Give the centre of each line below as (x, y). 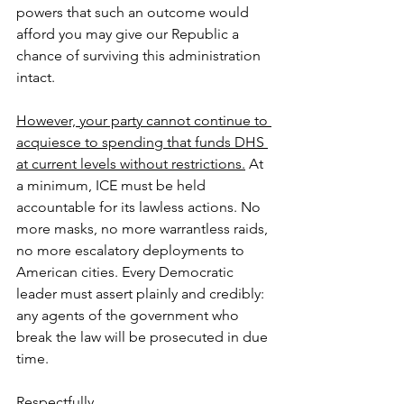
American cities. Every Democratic (127, 272)
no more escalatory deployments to (132, 250)
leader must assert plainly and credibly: (142, 294)
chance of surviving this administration (140, 55)
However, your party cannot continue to (144, 120)
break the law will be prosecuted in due (144, 337)
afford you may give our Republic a (129, 34)
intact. (36, 77)
